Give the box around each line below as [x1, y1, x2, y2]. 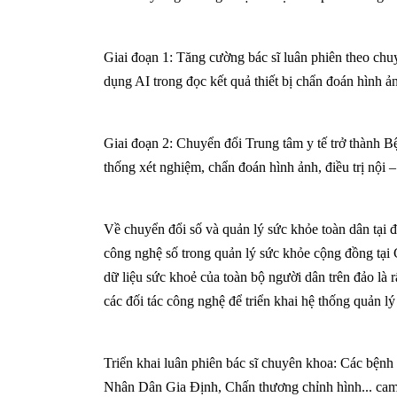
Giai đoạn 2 [104, 136, 169, 152]
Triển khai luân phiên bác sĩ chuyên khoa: [104, 355, 340, 371]
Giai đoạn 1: [104, 50, 176, 66]
